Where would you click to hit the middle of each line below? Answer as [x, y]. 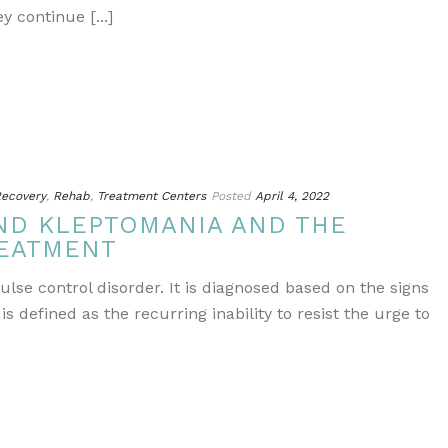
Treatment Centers [151, 196]
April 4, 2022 [292, 196]
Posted [231, 196]
